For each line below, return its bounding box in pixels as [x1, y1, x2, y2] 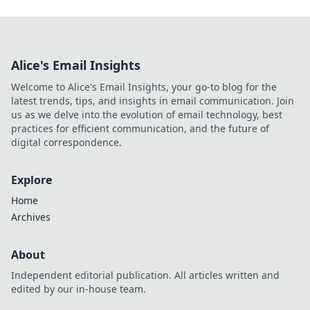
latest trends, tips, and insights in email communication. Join [11, 94, 294, 107]
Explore [11, 172, 52, 188]
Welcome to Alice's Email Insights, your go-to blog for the [11, 80, 277, 93]
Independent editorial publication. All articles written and [11, 268, 280, 282]
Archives [11, 210, 51, 224]
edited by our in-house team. [11, 282, 146, 295]
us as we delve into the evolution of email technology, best [11, 108, 282, 121]
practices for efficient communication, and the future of [11, 122, 269, 135]
